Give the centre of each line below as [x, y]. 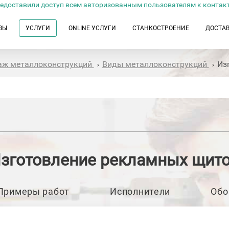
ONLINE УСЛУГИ [92, 28]
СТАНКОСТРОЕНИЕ [161, 28]
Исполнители [140, 191]
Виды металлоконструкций [155, 64]
